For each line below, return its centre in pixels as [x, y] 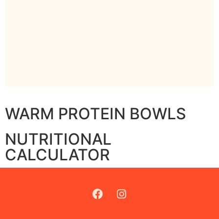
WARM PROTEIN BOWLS [96, 113]
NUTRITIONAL [58, 139]
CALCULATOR [57, 154]
